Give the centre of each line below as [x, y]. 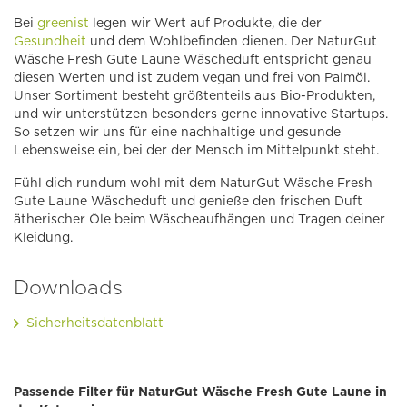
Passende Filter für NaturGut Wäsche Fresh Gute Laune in [200, 392]
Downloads [68, 288]
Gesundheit [50, 41]
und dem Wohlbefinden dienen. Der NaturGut [232, 41]
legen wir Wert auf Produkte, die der [205, 23]
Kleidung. [43, 238]
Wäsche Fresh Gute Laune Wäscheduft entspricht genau [193, 60]
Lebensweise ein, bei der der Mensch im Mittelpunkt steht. [196, 150]
